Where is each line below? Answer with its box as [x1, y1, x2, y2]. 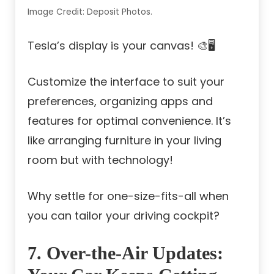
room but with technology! [28, 152, 173, 168]
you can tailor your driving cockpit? [28, 208, 220, 224]
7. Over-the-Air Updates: [28, 243, 223, 264]
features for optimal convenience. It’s [28, 113, 231, 129]
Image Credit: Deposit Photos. [28, 6, 152, 18]
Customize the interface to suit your [28, 74, 224, 90]
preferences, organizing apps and [28, 94, 213, 109]
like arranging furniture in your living [28, 133, 221, 149]
